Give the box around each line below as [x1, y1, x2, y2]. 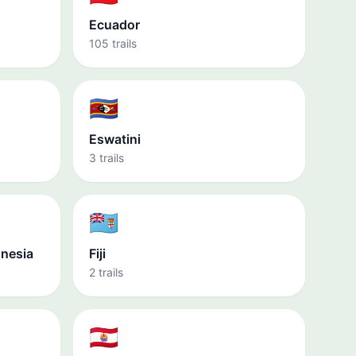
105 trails [89, 37, 137, 50]
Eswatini [89, 131, 141, 147]
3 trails [89, 151, 124, 164]
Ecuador [89, 17, 140, 33]
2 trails [89, 265, 123, 279]
